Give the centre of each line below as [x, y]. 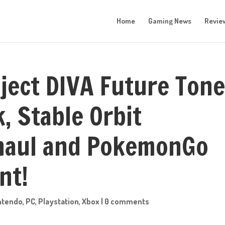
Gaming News [170, 21]
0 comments [127, 201]
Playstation [59, 201]
